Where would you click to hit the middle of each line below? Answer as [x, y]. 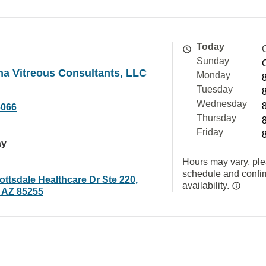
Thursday [216, 118]
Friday [210, 132]
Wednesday [222, 104]
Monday [213, 75]
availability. [207, 186]
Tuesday [215, 89]
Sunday [213, 61]
